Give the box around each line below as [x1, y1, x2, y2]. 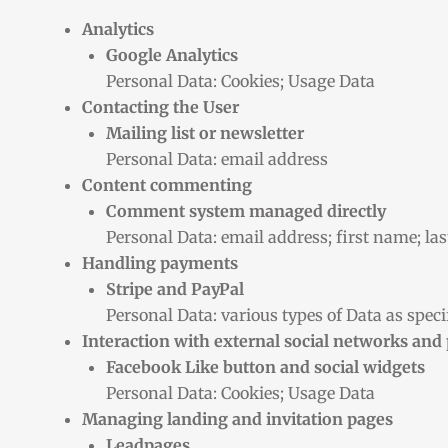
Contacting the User [82, 96, 239, 117]
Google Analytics [106, 44, 238, 65]
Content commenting [82, 174, 252, 195]
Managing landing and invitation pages [82, 408, 393, 429]
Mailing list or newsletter [106, 122, 304, 143]
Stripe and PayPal [106, 278, 244, 299]
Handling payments [82, 252, 238, 273]
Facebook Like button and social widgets [106, 356, 425, 377]
